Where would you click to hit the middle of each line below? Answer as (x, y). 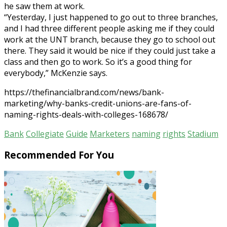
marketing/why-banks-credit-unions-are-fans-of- (98, 103)
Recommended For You (59, 155)
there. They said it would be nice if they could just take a (110, 50)
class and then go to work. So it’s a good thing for (98, 62)
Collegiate (45, 134)
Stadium (203, 134)
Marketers (110, 134)
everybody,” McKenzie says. (56, 73)
